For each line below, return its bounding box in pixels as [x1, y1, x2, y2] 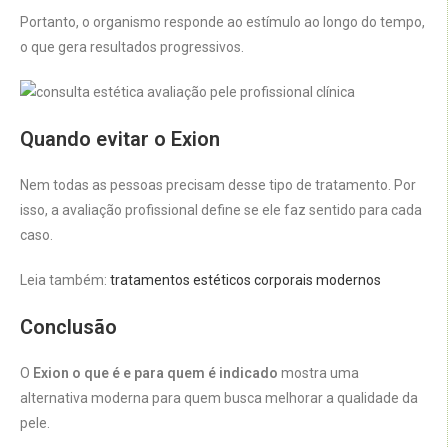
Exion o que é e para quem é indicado [33, 365, 278, 382]
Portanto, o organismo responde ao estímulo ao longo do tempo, [20, 14, 425, 31]
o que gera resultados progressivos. [20, 39, 244, 56]
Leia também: [20, 272, 110, 289]
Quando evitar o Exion [20, 127, 220, 152]
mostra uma [278, 365, 359, 382]
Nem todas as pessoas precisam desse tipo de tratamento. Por [20, 177, 416, 194]
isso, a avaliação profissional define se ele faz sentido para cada [20, 202, 422, 219]
